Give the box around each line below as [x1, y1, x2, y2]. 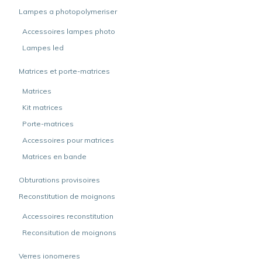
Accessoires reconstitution [22, 212, 113, 220]
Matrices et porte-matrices [19, 67, 110, 75]
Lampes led [22, 43, 64, 52]
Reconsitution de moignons [22, 228, 116, 237]
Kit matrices [22, 103, 63, 112]
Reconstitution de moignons [19, 192, 115, 201]
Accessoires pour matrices [22, 136, 114, 144]
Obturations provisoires [19, 175, 100, 184]
